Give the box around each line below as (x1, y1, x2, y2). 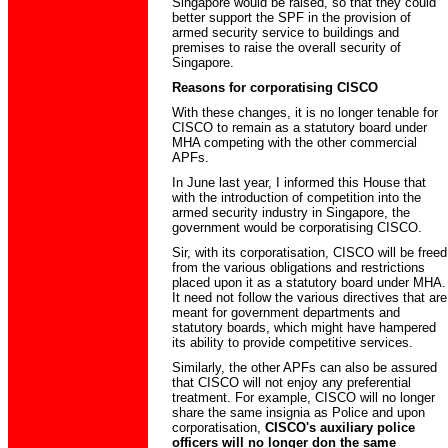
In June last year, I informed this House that (172, 175, 426, 190)
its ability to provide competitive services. (172, 335, 413, 350)
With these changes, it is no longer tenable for (172, 105, 438, 120)
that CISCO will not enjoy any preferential (172, 375, 411, 390)
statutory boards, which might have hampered (172, 320, 436, 335)
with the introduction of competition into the (172, 190, 421, 205)
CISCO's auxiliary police (265, 420, 415, 435)
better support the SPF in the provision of (172, 10, 411, 25)
